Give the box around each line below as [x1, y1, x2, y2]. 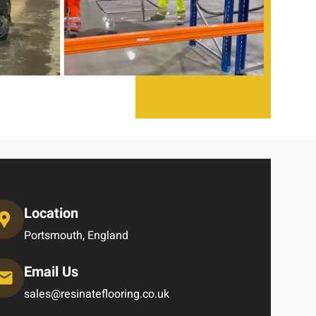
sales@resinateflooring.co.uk [24, 285, 169, 303]
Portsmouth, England [24, 226, 128, 244]
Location [24, 202, 78, 224]
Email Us [24, 261, 78, 282]
